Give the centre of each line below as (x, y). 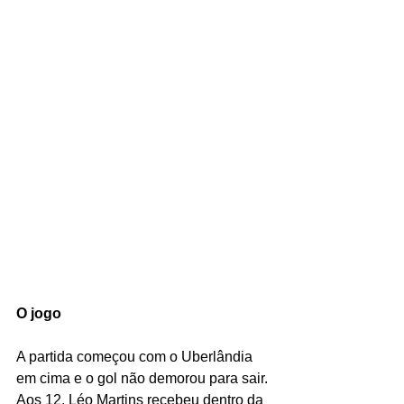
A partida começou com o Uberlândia (136, 357)
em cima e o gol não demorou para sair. (144, 379)
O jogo (39, 314)
